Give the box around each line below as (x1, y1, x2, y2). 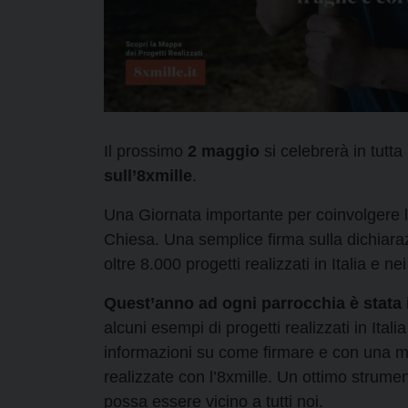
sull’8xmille (104, 166, 192, 185)
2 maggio (188, 141, 260, 160)
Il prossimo (104, 141, 188, 160)
